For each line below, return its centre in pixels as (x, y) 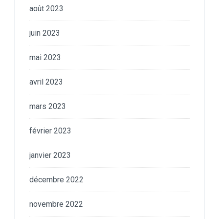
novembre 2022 (56, 204)
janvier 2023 (50, 155)
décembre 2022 (56, 179)
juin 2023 (45, 33)
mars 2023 (48, 106)
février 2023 (50, 131)
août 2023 (46, 8)
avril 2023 (46, 82)
